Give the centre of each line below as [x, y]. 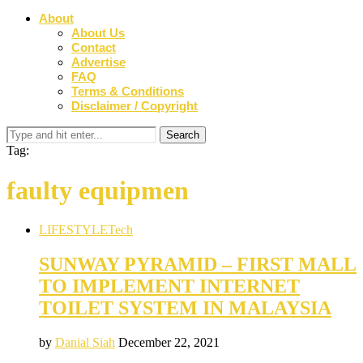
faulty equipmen [98, 190]
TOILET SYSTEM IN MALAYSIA [185, 308]
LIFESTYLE [73, 230]
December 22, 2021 [169, 343]
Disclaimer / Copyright [135, 106]
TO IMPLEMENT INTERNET [169, 286]
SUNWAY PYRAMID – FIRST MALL [198, 265]
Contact [94, 48]
